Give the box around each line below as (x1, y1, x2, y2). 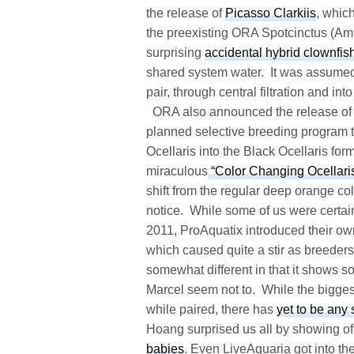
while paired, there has (146, 302, 277, 316)
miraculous (146, 164, 208, 178)
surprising (146, 45, 205, 59)
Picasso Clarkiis (225, 6, 317, 20)
